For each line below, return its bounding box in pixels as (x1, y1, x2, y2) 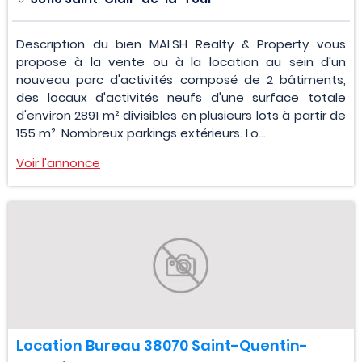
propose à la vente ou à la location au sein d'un (16, 53, 346, 70)
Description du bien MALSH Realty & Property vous (16, 35, 346, 53)
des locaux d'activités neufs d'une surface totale (16, 88, 346, 106)
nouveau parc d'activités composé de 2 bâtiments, (16, 70, 346, 88)
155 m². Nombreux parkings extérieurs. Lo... (16, 124, 266, 141)
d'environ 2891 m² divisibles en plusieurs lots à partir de (16, 106, 346, 124)
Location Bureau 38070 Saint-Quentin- (16, 335, 308, 356)
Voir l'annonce (16, 154, 100, 171)
